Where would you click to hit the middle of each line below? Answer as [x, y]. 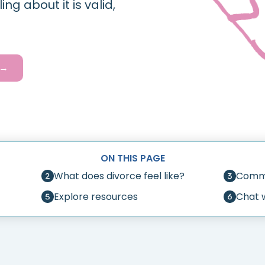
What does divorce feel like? [119, 176]
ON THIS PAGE [132, 158]
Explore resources [96, 197]
